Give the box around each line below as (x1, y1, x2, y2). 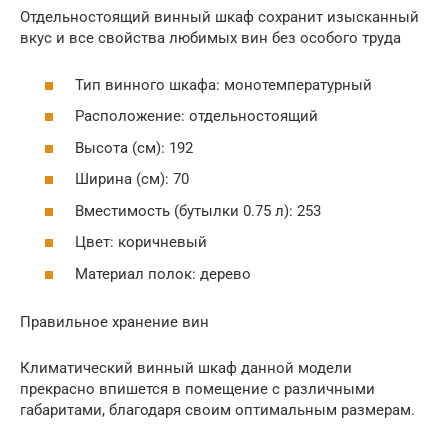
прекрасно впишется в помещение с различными (20, 379, 375, 398)
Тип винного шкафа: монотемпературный (75, 75, 372, 94)
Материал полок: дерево (75, 264, 251, 283)
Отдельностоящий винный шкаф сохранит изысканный (20, 8, 419, 26)
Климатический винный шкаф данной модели (20, 358, 352, 377)
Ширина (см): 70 (75, 170, 189, 188)
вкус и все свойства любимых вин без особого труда (20, 29, 401, 47)
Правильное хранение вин (20, 312, 209, 331)
